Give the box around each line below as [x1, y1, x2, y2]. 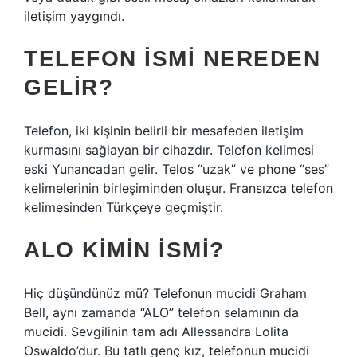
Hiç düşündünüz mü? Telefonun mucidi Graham [24, 285, 307, 301]
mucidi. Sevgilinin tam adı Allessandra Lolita [24, 324, 288, 339]
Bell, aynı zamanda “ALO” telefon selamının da [24, 304, 299, 320]
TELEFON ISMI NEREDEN [24, 46, 320, 71]
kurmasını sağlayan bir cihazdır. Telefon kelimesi [24, 142, 314, 158]
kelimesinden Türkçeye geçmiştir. [24, 199, 223, 215]
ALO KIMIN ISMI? [24, 237, 225, 262]
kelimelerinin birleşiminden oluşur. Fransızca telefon [24, 180, 333, 196]
